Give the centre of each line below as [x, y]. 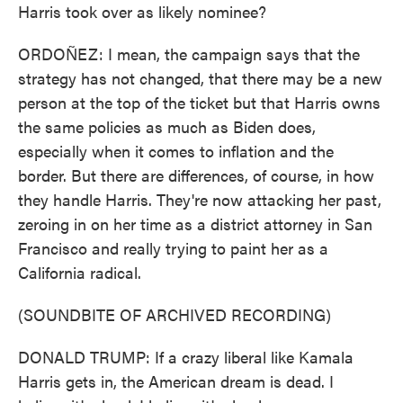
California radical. [80, 272]
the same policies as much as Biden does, [167, 126]
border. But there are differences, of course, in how [196, 175]
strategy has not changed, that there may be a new [200, 78]
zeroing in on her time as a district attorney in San [195, 224]
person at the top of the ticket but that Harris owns [199, 102]
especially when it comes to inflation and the [176, 151]
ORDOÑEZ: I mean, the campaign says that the [189, 54]
